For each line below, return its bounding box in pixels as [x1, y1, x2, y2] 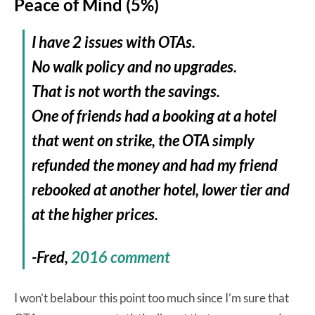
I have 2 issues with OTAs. [32, 32, 196, 52]
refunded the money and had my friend [32, 155, 278, 175]
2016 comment [71, 247, 171, 267]
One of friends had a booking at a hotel [32, 106, 277, 126]
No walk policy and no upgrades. [32, 57, 238, 77]
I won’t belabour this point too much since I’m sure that [14, 290, 289, 306]
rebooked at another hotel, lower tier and [32, 180, 290, 200]
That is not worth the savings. [32, 82, 221, 101]
